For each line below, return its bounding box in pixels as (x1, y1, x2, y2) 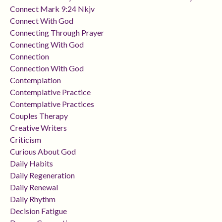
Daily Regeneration (10, 170, 75, 180)
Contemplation (10, 75, 61, 85)
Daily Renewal (10, 182, 58, 192)
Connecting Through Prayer (10, 28, 104, 38)
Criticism (10, 135, 41, 145)
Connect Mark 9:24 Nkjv (10, 4, 95, 14)
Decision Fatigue (10, 206, 67, 216)
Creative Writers (10, 123, 67, 133)
